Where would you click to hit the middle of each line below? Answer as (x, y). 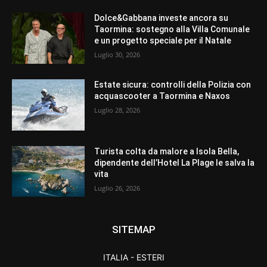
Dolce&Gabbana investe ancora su (162, 18)
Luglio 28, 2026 (117, 110)
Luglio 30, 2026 (117, 55)
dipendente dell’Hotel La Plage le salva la (175, 162)
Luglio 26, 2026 (117, 188)
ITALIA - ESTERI (133, 257)
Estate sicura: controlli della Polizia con (173, 84)
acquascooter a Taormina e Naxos (162, 96)
